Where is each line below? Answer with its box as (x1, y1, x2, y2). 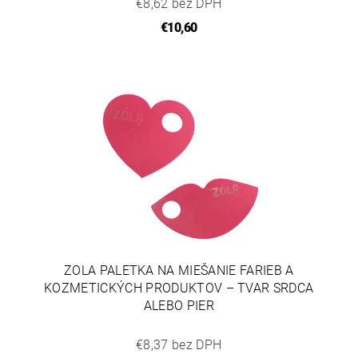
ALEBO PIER (143, 297, 214, 313)
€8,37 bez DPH (136, 336, 222, 352)
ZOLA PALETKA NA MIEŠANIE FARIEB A (63, 262, 294, 278)
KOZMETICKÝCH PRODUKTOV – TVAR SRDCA (44, 280, 314, 296)
